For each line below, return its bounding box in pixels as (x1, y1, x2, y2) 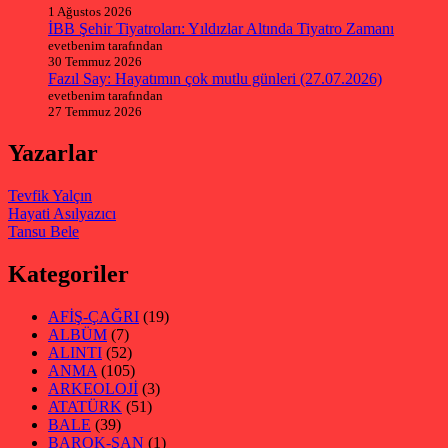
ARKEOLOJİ (48, 379, 138, 397)
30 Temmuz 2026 (48, 54, 142, 70)
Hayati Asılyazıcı (8, 205, 116, 223)
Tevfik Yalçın (8, 187, 92, 205)
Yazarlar (8, 140, 98, 167)
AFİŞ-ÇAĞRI (48, 307, 139, 325)
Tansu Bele (8, 223, 79, 241)
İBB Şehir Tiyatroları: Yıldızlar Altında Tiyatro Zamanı (48, 20, 394, 38)
